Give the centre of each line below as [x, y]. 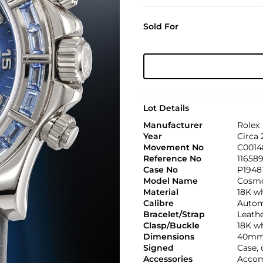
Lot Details [166, 108]
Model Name [170, 181]
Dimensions [168, 237]
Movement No [173, 147]
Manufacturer [173, 125]
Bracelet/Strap [174, 214]
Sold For [161, 26]
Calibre [158, 203]
